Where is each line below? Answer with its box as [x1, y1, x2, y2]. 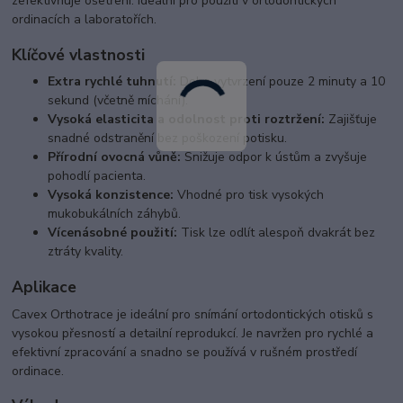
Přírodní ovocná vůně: [48, 148, 182, 166]
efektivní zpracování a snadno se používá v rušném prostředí [12, 343, 358, 361]
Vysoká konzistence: [48, 186, 175, 204]
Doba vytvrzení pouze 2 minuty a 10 [176, 73, 386, 91]
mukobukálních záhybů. [48, 205, 182, 223]
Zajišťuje [325, 111, 378, 129]
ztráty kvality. [48, 243, 124, 261]
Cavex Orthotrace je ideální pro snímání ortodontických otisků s [12, 305, 374, 323]
